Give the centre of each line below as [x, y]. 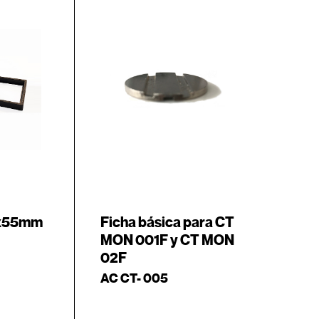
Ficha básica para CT [167, 223]
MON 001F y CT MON [167, 240]
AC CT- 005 [134, 278]
